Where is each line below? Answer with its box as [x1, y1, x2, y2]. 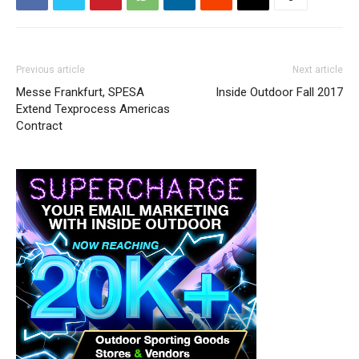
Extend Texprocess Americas [16, 102, 170, 116]
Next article [292, 64, 343, 75]
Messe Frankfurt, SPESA [16, 85, 144, 99]
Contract [16, 119, 63, 133]
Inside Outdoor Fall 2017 [216, 85, 343, 99]
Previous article [16, 64, 85, 75]
